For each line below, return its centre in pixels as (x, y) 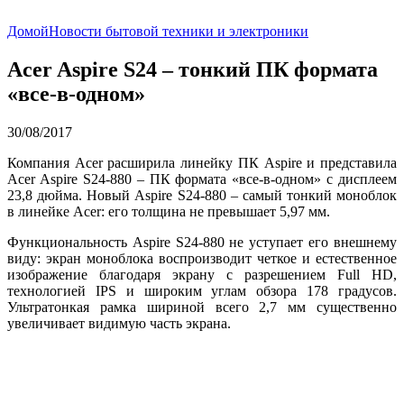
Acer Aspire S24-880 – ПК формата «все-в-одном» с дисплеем (202, 179)
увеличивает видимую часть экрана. (119, 323)
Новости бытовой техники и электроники (179, 31)
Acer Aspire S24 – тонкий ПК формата (193, 69)
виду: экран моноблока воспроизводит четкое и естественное (202, 258)
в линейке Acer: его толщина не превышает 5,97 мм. (169, 211)
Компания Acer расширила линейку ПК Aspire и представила (202, 162)
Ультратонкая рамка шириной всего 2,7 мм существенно (202, 307)
